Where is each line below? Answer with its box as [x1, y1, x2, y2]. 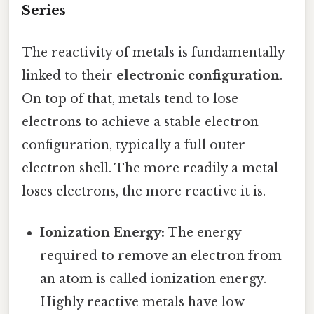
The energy [165, 224, 242, 240]
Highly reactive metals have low [40, 294, 245, 310]
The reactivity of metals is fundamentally [22, 44, 285, 60]
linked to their [22, 67, 116, 83]
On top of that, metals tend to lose [22, 90, 238, 107]
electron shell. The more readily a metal [22, 160, 278, 176]
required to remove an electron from [40, 247, 282, 264]
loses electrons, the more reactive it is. [22, 183, 266, 199]
